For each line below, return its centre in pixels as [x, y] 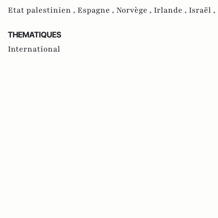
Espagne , [97, 10]
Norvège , [135, 10]
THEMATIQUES [35, 35]
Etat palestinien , [43, 10]
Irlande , [171, 10]
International [34, 49]
